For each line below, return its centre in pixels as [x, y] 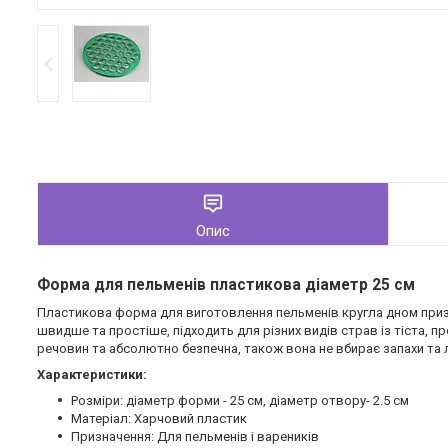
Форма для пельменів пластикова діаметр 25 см [226, 285]
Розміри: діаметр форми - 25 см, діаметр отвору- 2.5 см [240, 401]
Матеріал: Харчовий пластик [159, 419]
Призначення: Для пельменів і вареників [195, 437]
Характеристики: [92, 375]
